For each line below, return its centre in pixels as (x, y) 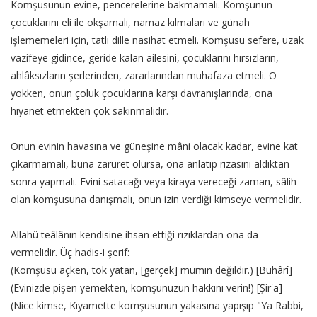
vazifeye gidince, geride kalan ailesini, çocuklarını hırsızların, (145, 57)
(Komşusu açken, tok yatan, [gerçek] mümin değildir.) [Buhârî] (151, 270)
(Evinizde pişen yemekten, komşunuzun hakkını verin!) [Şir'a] (146, 287)
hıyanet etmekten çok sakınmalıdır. (90, 110)
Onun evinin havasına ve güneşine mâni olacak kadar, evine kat (154, 146)
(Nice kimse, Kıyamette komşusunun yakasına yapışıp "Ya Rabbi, (157, 305)
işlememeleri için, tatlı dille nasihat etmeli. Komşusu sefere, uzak (157, 40)
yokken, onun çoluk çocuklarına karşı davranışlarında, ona (142, 93)
